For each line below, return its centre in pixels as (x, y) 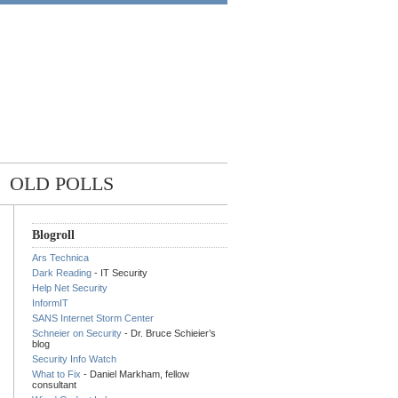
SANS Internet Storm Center (93, 318)
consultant (54, 385)
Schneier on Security (77, 334)
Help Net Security (70, 288)
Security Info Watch (74, 359)
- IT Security (119, 273)
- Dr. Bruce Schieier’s (169, 334)
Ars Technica (60, 258)
